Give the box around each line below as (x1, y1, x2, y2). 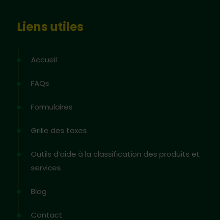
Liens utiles (17, 19, 83, 35)
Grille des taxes (31, 125, 87, 136)
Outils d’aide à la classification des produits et (31, 149, 200, 159)
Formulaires (31, 102, 73, 112)
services (31, 163, 61, 173)
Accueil (31, 55, 57, 65)
